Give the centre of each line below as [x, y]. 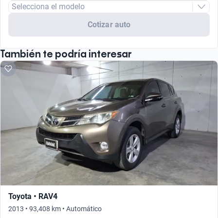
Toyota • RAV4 [33, 196]
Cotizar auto [109, 24]
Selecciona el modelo [48, 6]
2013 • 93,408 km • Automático [55, 209]
